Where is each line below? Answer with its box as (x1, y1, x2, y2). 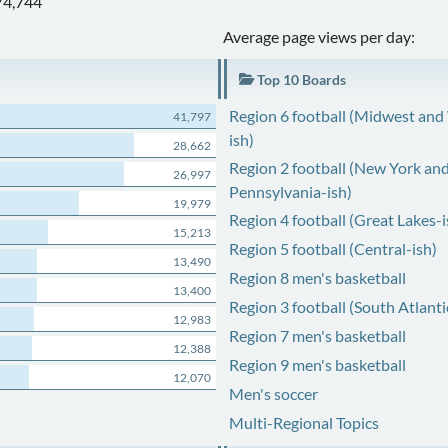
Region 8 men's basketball (228, 268, 406, 287)
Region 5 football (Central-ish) (228, 239, 437, 258)
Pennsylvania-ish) (228, 182, 352, 201)
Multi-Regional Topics (228, 413, 379, 432)
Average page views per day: (223, 27, 416, 46)
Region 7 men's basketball (228, 326, 406, 345)
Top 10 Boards (253, 71, 346, 88)
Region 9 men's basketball (228, 355, 406, 374)
